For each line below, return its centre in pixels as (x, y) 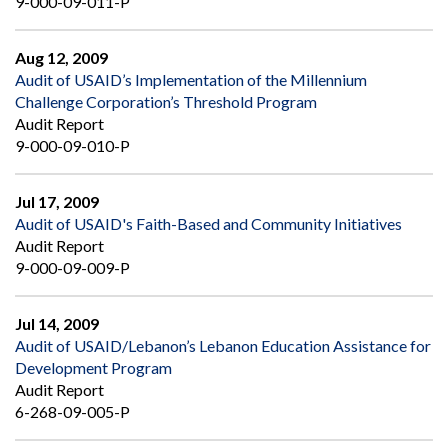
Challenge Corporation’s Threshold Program (166, 102)
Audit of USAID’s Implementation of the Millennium (191, 80)
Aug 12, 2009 (61, 58)
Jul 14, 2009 (57, 324)
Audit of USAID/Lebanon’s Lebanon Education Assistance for (223, 346)
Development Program (93, 368)
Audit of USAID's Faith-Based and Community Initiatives (208, 224)
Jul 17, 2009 (57, 202)
